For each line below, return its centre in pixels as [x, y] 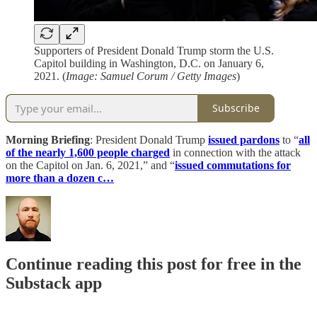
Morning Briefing [48, 139]
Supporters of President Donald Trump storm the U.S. [154, 50]
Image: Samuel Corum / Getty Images [151, 76]
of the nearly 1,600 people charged [88, 152]
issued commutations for [233, 165]
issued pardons [244, 139]
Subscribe [236, 108]
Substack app [54, 283]
